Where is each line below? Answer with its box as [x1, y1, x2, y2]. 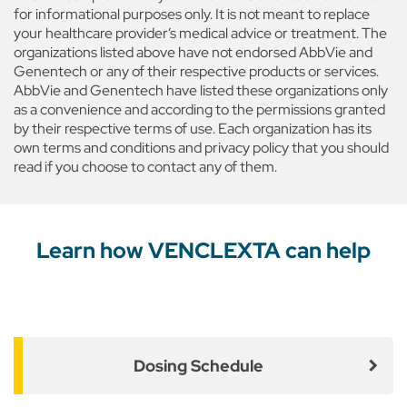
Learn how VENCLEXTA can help [36, 236, 371, 264]
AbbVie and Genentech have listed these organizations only [14, 81, 388, 100]
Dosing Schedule [133, 355, 263, 376]
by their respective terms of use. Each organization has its [14, 119, 372, 138]
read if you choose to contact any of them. [14, 157, 277, 176]
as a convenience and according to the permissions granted [14, 100, 385, 119]
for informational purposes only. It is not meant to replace [14, 5, 370, 24]
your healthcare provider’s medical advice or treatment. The [14, 24, 387, 43]
